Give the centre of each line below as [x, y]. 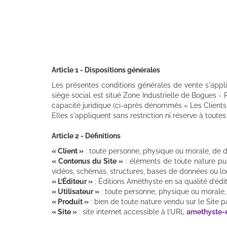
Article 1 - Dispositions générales [106, 70]
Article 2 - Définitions [86, 136]
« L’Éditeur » [72, 181]
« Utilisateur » [75, 191]
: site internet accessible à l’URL [132, 212]
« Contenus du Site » [87, 161]
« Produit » [70, 201]
